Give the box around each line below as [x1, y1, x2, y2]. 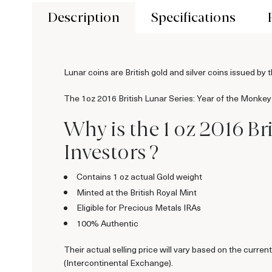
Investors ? [64, 140, 158, 164]
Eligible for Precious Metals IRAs [76, 202, 201, 214]
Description [47, 9, 120, 25]
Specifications [151, 9, 236, 25]
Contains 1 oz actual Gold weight [76, 171, 202, 183]
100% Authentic [76, 217, 138, 229]
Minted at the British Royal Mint [76, 186, 197, 198]
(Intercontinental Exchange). [64, 256, 173, 268]
